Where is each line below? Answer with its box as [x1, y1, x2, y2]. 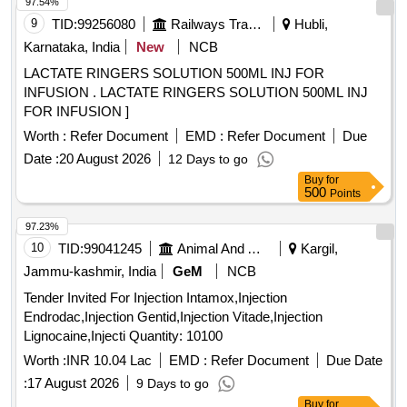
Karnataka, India [24, 39, 120, 55]
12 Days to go [168, 152, 248, 167]
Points [330, 187, 361, 201]
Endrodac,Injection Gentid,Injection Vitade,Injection [24, 309, 323, 325]
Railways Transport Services [248, 16, 262, 33]
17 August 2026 [27, 375, 119, 392]
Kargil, [297, 241, 338, 257]
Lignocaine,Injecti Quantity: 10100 [129, 328, 223, 344]
